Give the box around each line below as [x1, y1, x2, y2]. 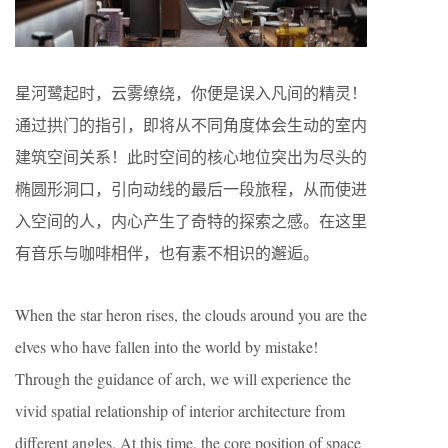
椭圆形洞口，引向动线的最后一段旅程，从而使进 [15, 178, 367, 200]
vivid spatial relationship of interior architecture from [15, 400, 345, 422]
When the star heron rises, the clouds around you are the [15, 304, 367, 326]
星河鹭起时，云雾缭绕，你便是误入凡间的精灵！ [15, 82, 367, 104]
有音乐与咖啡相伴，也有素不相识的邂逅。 [15, 242, 319, 264]
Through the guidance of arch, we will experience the [15, 368, 351, 390]
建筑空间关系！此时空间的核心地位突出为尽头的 [15, 146, 367, 168]
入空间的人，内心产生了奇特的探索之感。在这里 [15, 210, 367, 232]
